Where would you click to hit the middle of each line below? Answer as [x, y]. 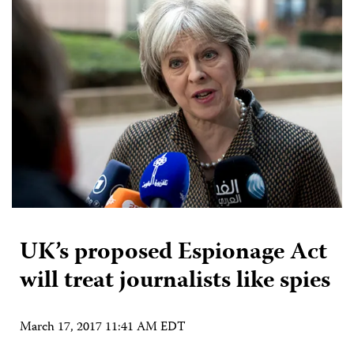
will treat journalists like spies [175, 281]
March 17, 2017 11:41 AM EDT [103, 328]
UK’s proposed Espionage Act [173, 253]
